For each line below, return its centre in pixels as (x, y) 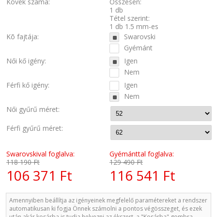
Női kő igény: (26, 61)
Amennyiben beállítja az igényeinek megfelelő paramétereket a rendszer (108, 201)
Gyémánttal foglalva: (142, 154)
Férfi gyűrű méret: (35, 128)
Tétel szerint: (130, 18)
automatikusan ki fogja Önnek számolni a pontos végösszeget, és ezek (106, 209)
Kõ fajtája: (23, 37)
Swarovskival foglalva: (40, 154)
